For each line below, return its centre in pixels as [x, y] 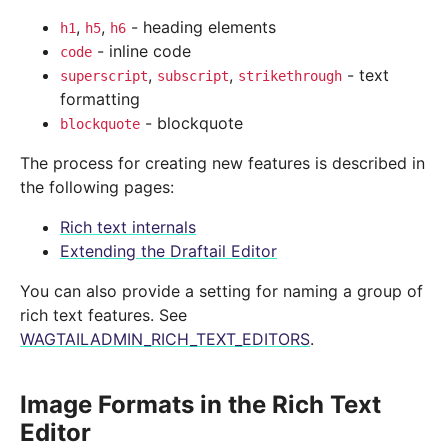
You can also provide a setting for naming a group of [221, 291]
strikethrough [290, 76]
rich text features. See [103, 315]
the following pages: [97, 187]
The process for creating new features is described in [222, 163]
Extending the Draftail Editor [168, 251]
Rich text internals [128, 227]
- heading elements [201, 27]
